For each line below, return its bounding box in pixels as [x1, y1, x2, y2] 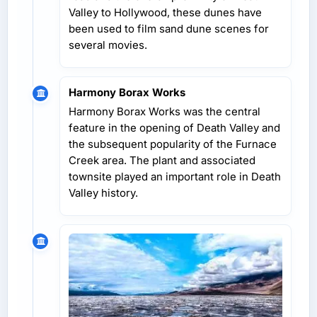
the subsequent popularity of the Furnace [69, 137, 277, 151]
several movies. [69, 38, 147, 52]
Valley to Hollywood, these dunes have [69, 5, 262, 19]
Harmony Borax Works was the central [69, 104, 260, 118]
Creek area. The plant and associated [69, 153, 255, 167]
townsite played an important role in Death [69, 169, 281, 183]
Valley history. [69, 185, 138, 200]
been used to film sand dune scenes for [69, 21, 269, 35]
